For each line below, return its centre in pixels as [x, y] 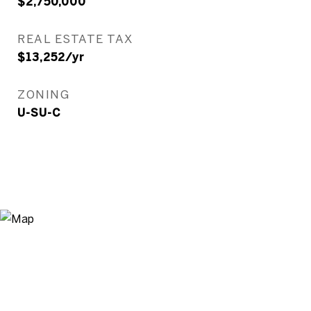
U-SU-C [39, 112]
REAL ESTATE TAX [75, 39]
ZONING [43, 94]
